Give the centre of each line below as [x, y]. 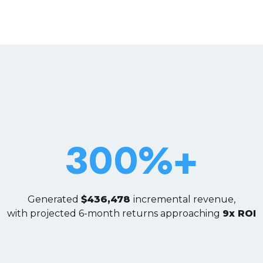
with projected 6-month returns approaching [115, 213]
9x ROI [239, 213]
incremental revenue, [184, 199]
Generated [54, 199]
